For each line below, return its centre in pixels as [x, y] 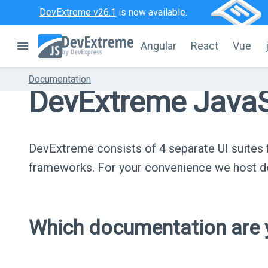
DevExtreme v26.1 [78, 12]
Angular [159, 46]
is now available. [152, 12]
